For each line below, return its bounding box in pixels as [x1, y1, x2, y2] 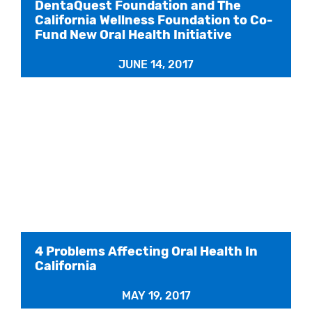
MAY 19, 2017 [121, 289, 191, 303]
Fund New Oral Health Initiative [35, 27, 232, 43]
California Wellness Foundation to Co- [35, 13, 273, 29]
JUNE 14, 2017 [118, 58, 194, 72]
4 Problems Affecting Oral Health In [35, 244, 258, 260]
